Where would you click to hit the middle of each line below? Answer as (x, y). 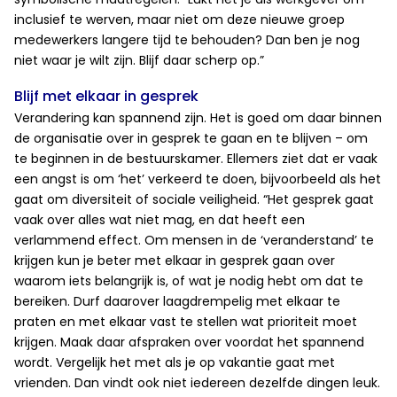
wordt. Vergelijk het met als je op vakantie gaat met (175, 362)
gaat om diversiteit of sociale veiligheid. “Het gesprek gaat (194, 199)
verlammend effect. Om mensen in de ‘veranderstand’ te (194, 240)
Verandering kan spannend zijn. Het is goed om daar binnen (198, 117)
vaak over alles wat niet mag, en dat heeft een (160, 219)
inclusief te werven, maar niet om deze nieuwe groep (179, 19)
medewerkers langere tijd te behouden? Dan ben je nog (187, 39)
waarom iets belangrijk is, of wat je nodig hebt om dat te (189, 280)
